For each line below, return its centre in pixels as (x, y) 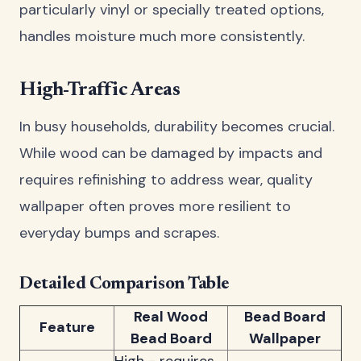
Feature (67, 328)
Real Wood (171, 317)
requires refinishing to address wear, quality (166, 179)
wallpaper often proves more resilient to (155, 206)
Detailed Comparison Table (124, 284)
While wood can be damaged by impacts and (171, 153)
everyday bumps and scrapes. (119, 232)
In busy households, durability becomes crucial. (177, 126)
